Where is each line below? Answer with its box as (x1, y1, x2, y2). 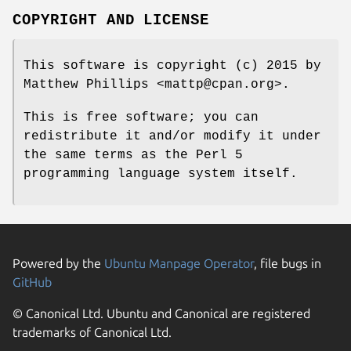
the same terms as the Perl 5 (24, 147, 243, 162)
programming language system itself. (24, 166, 298, 181)
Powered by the (13, 255, 104, 270)
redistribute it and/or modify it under (24, 128, 321, 143)
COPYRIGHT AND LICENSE (13, 11, 210, 29)
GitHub (13, 274, 52, 289)
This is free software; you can (24, 110, 259, 125)
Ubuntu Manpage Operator (104, 255, 254, 270)
